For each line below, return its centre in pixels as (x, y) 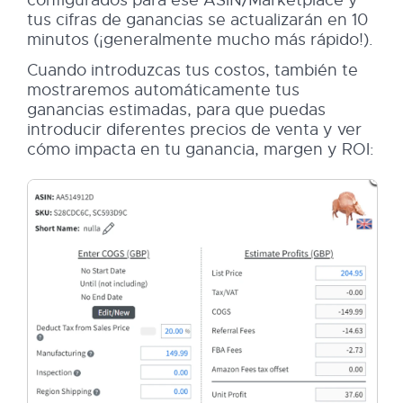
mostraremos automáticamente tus (163, 90)
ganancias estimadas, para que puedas (176, 110)
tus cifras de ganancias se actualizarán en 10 (197, 20)
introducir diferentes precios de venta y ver (194, 130)
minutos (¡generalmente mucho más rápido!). (200, 40)
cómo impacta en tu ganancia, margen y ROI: (201, 150)
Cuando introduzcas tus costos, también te (193, 71)
